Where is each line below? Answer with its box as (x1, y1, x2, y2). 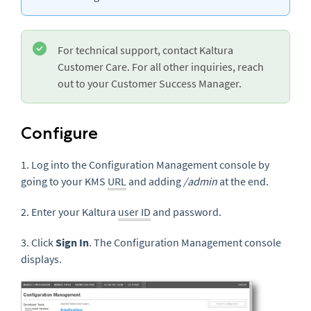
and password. (151, 205, 221, 219)
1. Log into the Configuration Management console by (21, 158, 269, 171)
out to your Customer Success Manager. (58, 76, 242, 90)
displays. (21, 252, 62, 266)
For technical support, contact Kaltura (58, 43, 233, 57)
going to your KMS (21, 174, 108, 188)
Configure (21, 123, 98, 143)
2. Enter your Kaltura (21, 205, 118, 219)
